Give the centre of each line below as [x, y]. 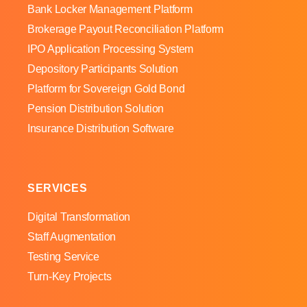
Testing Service [63, 257]
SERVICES [57, 188]
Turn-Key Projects [70, 277]
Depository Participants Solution [103, 69]
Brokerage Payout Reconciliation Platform [126, 29]
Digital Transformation [79, 217]
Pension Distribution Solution [96, 109]
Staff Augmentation [72, 237]
